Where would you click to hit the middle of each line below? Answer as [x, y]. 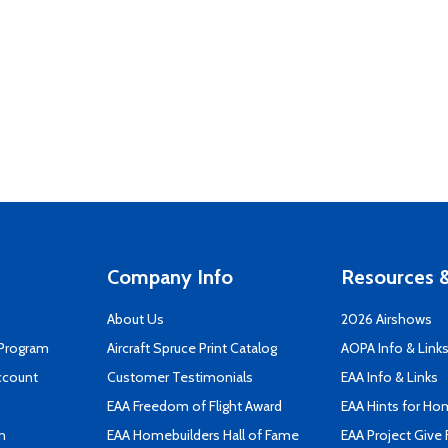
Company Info [170, 277]
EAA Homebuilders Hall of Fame [203, 435]
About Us [135, 319]
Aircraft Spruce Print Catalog [192, 348]
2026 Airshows [386, 319]
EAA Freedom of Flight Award [194, 406]
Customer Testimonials [180, 377]
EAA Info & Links [389, 377]
